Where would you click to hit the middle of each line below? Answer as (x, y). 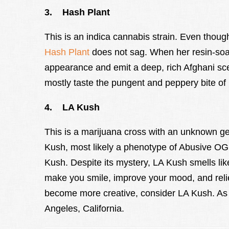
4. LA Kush (72, 108)
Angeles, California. (84, 209)
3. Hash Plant (77, 13)
